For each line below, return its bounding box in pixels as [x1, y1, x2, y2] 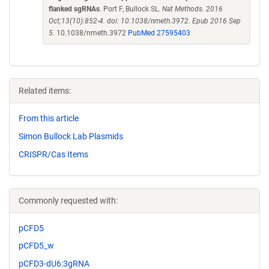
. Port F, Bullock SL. [100, 5, 162, 13]
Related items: [19, 86, 71, 95]
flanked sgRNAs [49, 5, 100, 13]
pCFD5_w [19, 241, 54, 251]
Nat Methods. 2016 [162, 5, 223, 13]
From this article [19, 113, 79, 123]
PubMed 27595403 [128, 29, 190, 37]
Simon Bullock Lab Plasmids [19, 131, 123, 141]
